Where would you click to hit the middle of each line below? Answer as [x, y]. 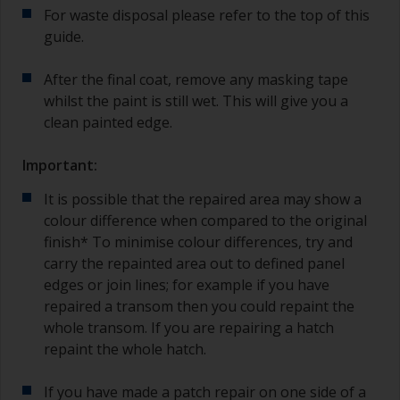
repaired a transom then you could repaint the [199, 306]
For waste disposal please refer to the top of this [207, 15]
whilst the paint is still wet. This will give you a [196, 100]
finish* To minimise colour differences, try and [198, 242]
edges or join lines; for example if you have [187, 284]
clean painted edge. [108, 122]
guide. [64, 36]
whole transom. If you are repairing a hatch [189, 327]
